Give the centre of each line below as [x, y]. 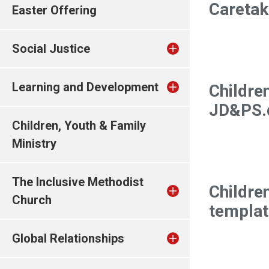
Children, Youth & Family [79, 125]
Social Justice [51, 49]
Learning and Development [85, 87]
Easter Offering [54, 10]
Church [32, 200]
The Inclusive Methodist [78, 182]
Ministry [34, 144]
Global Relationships [68, 238]
